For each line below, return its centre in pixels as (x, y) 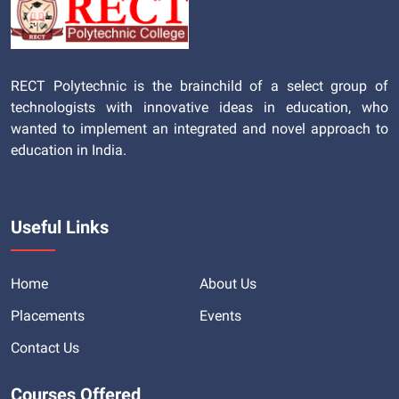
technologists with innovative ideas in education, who (199, 107)
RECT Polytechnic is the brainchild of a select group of (199, 85)
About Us (228, 283)
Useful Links (60, 227)
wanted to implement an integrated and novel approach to (199, 128)
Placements (48, 315)
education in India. (69, 150)
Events (220, 315)
